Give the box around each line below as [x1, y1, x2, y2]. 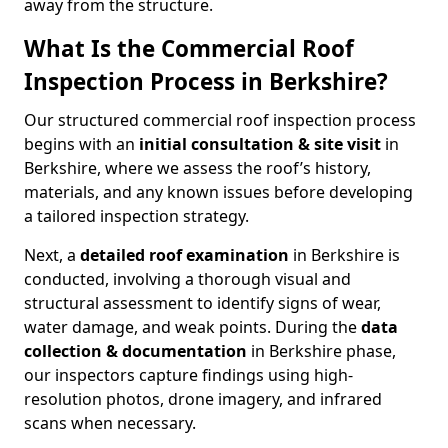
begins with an [24, 133, 139, 155]
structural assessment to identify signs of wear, [24, 292, 381, 314]
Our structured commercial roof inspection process [24, 109, 416, 131]
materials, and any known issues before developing [24, 181, 413, 203]
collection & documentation [24, 340, 247, 362]
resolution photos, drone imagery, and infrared [24, 388, 382, 410]
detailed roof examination [80, 244, 289, 266]
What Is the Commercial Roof [24, 33, 354, 64]
